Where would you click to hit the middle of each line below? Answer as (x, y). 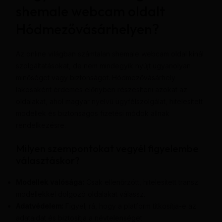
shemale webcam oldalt (90, 11)
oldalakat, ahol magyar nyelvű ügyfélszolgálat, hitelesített (109, 102)
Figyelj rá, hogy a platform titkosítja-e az (130, 206)
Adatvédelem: (39, 206)
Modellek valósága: (50, 182)
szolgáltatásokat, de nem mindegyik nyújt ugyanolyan (103, 66)
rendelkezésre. (41, 125)
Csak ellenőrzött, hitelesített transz (141, 182)
